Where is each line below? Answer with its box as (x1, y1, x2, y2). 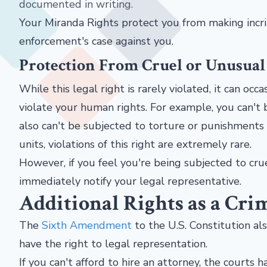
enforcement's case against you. (19, 34, 173, 48)
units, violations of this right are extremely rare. (19, 137, 252, 151)
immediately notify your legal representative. (19, 174, 241, 188)
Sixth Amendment (42, 218, 132, 232)
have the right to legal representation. (19, 237, 210, 251)
